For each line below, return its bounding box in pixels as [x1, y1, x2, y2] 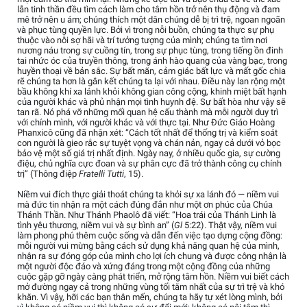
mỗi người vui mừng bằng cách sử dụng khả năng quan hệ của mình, [17, 240, 280, 251]
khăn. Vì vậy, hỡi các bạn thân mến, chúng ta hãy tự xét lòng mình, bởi [17, 291, 282, 302]
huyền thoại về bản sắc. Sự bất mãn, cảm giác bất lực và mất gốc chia [17, 65, 286, 76]
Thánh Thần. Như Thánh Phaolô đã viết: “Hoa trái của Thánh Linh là [17, 209, 276, 220]
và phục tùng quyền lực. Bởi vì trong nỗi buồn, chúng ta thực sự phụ [17, 24, 274, 35]
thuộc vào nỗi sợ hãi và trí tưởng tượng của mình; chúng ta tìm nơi [17, 34, 267, 45]
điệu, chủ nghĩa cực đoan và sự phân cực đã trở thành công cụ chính [17, 158, 282, 169]
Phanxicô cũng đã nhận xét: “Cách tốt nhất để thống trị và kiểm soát [17, 127, 278, 138]
